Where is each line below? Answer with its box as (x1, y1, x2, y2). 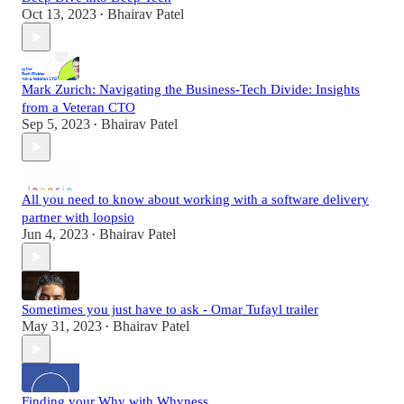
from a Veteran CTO (22, 100, 135, 115)
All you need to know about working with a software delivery (22, 192, 369, 207)
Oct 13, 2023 (22, 6, 96, 23)
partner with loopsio (22, 210, 134, 225)
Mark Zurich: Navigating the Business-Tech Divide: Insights (22, 82, 360, 97)
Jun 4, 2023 (22, 226, 88, 243)
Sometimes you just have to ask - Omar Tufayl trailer (22, 302, 318, 317)
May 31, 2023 (22, 318, 102, 335)
